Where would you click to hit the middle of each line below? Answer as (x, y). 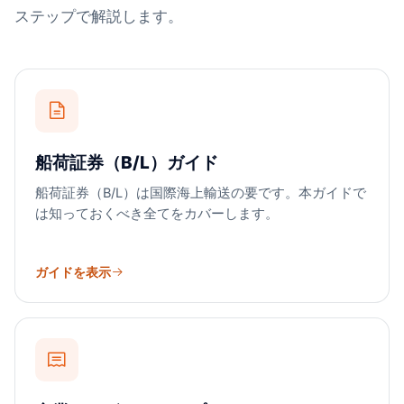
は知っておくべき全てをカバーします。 (157, 213)
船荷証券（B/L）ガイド (127, 163)
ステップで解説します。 (99, 16)
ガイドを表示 (73, 272)
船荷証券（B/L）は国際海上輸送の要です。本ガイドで (201, 193)
